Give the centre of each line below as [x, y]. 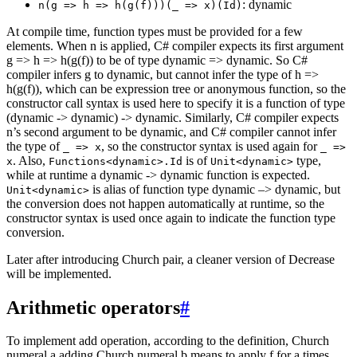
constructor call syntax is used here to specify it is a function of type [176, 103]
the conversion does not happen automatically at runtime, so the [165, 203]
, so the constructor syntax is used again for [211, 146]
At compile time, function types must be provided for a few [155, 31]
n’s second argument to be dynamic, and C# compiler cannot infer [171, 131]
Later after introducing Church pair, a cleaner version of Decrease [171, 259]
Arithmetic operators [93, 307]
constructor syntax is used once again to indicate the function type [171, 218]
